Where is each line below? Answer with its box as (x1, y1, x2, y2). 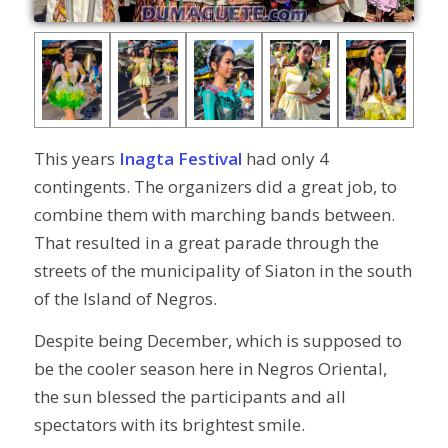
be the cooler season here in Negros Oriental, (33, 357, 387, 381)
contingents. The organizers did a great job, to (33, 174, 397, 198)
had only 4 (241, 146, 329, 170)
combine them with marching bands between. (33, 202, 395, 226)
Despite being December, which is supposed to (33, 329, 402, 353)
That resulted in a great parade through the (33, 230, 379, 254)
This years (33, 146, 119, 170)
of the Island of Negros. (33, 286, 217, 310)
